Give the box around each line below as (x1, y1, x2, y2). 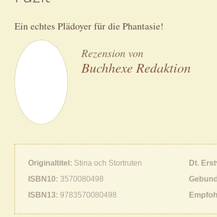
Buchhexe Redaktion (81, 58, 191, 77)
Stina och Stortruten (74, 158, 142, 168)
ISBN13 (28, 190, 56, 200)
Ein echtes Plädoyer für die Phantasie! (14, 19, 164, 33)
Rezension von (81, 46, 144, 61)
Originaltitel (28, 158, 70, 168)
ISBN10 (28, 174, 56, 184)
